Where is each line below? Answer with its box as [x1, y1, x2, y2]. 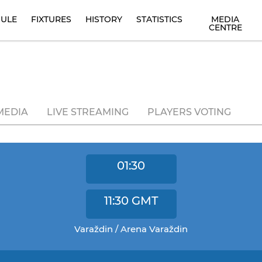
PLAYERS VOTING [147, 106, 231, 118]
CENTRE [208, 22, 242, 33]
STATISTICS [136, 14, 182, 25]
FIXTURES [31, 14, 71, 25]
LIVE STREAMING [47, 106, 129, 118]
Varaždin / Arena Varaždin [74, 223, 188, 235]
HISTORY [85, 14, 122, 25]
